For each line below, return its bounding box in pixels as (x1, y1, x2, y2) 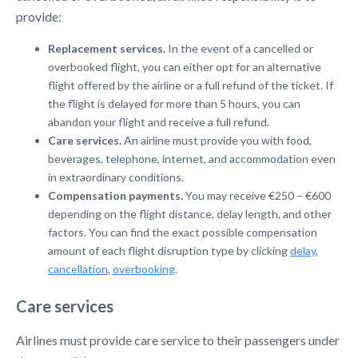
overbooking (113, 262, 175, 276)
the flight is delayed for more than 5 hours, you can (48, 97, 300, 110)
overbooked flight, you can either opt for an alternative (48, 60, 321, 74)
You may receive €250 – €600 (185, 189, 331, 202)
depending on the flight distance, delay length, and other (48, 207, 332, 221)
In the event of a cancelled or (168, 42, 313, 55)
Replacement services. (48, 42, 165, 55)
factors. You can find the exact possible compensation (48, 225, 317, 239)
